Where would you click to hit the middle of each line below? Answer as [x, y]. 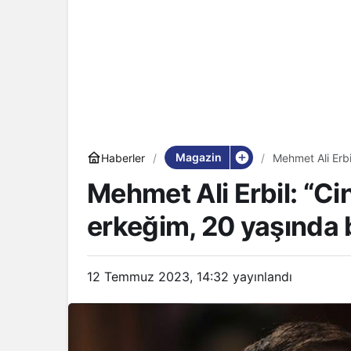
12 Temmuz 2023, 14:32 [158, 277]
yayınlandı [261, 277]
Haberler [123, 157]
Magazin [198, 157]
